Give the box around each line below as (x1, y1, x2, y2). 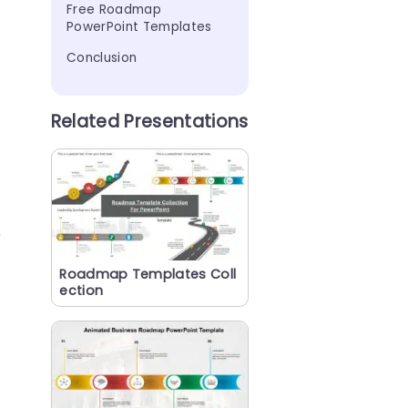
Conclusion (66, 48, 138, 66)
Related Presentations (50, 108, 249, 134)
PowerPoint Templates (66, 17, 212, 36)
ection (59, 280, 104, 300)
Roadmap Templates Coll (59, 264, 237, 283)
